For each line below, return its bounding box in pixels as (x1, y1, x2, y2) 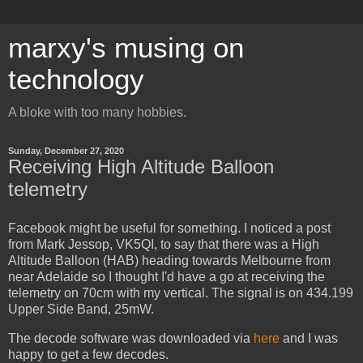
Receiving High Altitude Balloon (8, 156, 274, 177)
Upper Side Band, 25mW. (8, 301, 154, 316)
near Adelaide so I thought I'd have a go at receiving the (8, 269, 325, 284)
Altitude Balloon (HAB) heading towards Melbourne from (8, 253, 331, 267)
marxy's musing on (8, 32, 244, 63)
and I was (283, 331, 338, 345)
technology (8, 64, 144, 95)
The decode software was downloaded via (8, 331, 254, 345)
